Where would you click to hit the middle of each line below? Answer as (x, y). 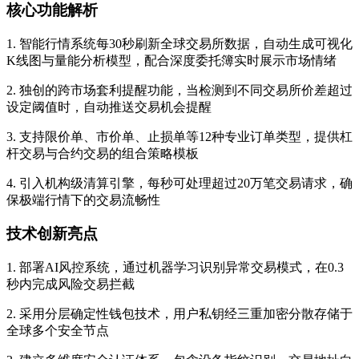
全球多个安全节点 (58, 331)
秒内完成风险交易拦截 (71, 284)
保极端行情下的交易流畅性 (83, 200)
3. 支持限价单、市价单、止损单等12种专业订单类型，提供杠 (179, 136)
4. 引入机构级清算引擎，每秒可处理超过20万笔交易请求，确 (179, 183)
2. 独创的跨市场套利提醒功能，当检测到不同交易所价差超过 (179, 90)
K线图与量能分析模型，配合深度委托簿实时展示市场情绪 (171, 60)
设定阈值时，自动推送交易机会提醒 (109, 107)
